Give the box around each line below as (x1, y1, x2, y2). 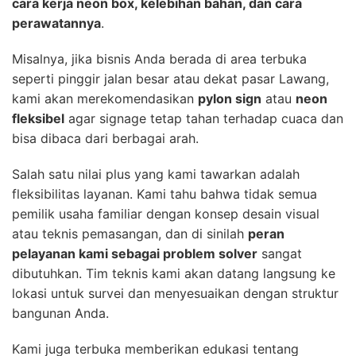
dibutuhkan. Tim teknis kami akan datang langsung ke (12, 265, 335, 281)
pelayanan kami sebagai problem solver (12, 245, 257, 261)
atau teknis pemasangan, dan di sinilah (12, 225, 248, 242)
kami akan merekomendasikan (12, 90, 198, 106)
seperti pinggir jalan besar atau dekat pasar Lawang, (12, 70, 329, 87)
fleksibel (12, 110, 64, 126)
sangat (257, 245, 302, 261)
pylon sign (198, 90, 261, 106)
